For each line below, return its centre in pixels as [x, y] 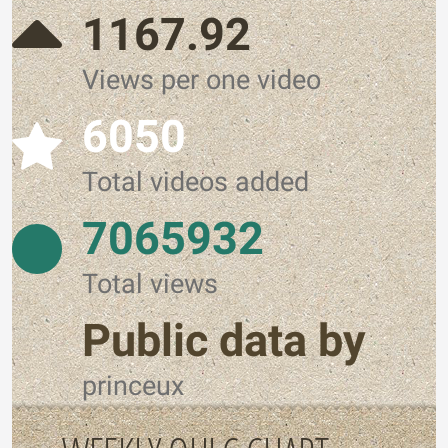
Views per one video [201, 80]
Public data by [224, 340]
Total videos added [195, 182]
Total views [150, 284]
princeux [133, 386]
